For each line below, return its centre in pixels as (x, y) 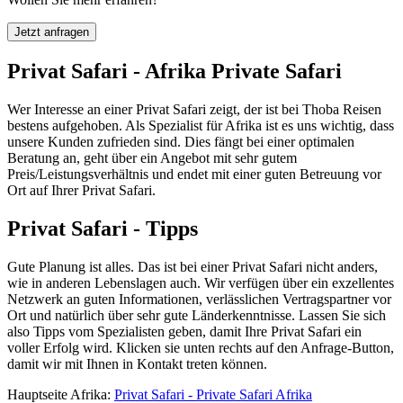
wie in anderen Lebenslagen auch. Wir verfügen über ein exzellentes (201, 282)
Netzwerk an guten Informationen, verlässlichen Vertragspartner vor (199, 299)
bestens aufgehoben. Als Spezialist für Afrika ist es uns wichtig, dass (201, 125)
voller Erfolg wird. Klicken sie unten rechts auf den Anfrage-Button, (201, 347)
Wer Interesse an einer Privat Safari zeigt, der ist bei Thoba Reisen (194, 109)
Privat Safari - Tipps (103, 228)
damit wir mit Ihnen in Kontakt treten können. (137, 363)
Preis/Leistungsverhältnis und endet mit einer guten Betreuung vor (194, 174)
